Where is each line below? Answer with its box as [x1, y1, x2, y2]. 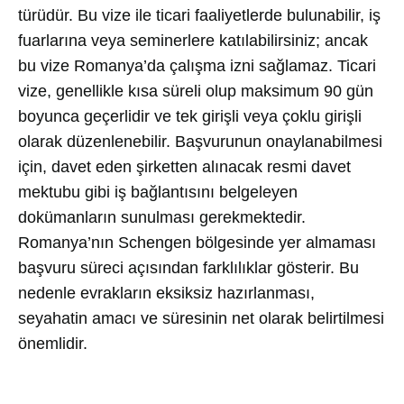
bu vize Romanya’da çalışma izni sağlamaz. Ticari [18, 57, 376, 75]
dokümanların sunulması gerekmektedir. [18, 208, 306, 226]
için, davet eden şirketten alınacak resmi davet [18, 158, 351, 176]
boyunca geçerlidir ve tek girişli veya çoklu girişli [18, 107, 362, 125]
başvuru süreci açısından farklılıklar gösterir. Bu [18, 259, 359, 277]
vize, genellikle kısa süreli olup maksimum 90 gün [18, 82, 373, 100]
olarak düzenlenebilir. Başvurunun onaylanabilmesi [18, 133, 382, 151]
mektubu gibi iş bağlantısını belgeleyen [18, 183, 298, 201]
